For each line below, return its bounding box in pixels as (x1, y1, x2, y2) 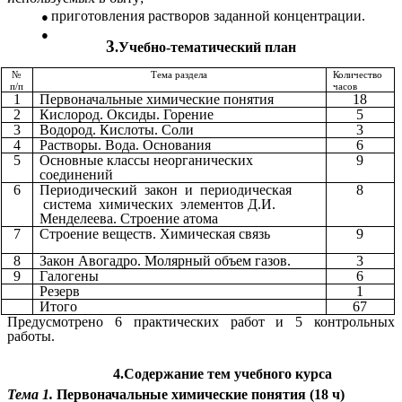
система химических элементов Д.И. (39, 196, 275, 212)
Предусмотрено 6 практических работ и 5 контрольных (7, 313, 395, 329)
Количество (333, 69, 382, 80)
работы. (7, 328, 55, 344)
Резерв (39, 283, 80, 299)
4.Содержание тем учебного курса (113, 366, 332, 382)
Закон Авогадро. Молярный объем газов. (39, 252, 291, 268)
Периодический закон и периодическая (39, 181, 292, 197)
